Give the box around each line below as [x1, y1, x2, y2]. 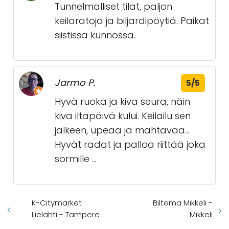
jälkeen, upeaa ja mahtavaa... [55, 124, 190, 136]
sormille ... [55, 152, 97, 165]
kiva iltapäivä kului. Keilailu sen [55, 109, 191, 122]
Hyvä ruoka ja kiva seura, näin [55, 95, 190, 108]
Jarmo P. [55, 76, 95, 89]
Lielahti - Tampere [32, 209, 100, 220]
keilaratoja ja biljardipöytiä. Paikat [55, 14, 209, 27]
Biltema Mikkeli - [153, 197, 213, 208]
